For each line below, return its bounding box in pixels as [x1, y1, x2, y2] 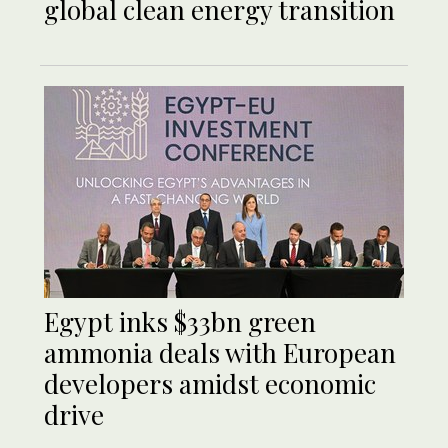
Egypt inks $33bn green [44, 304, 316, 340]
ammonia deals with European [44, 335, 396, 371]
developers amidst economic [44, 366, 376, 402]
